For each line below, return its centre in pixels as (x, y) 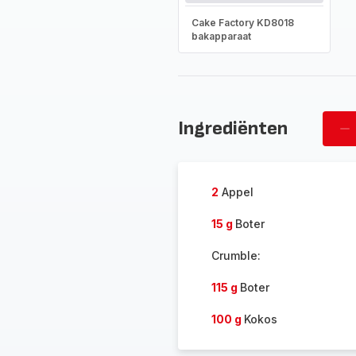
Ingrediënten (232, 128)
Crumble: (236, 255)
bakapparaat (221, 36)
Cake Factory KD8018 (242, 23)
